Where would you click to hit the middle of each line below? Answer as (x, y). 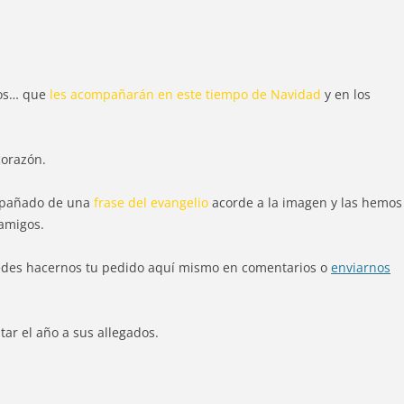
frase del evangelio (151, 203)
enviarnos (361, 268)
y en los (346, 95)
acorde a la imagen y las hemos (305, 203)
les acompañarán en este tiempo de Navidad (185, 95)
